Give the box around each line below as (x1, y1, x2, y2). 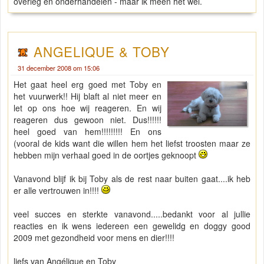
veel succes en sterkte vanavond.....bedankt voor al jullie (14, 208, 250, 220)
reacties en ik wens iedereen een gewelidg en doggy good (14, 220, 250, 232)
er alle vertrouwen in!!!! (14, 184, 101, 197)
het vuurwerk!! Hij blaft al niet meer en (14, 90, 162, 103)
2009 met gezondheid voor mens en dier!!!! (14, 232, 174, 244)
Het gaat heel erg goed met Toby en (14, 78, 162, 91)
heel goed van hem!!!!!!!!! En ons (14, 126, 162, 138)
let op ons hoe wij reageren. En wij (14, 102, 162, 114)
